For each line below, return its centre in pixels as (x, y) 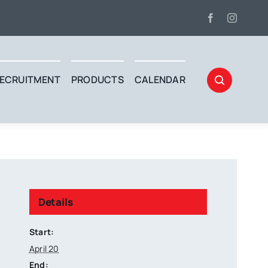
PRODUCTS (97, 80)
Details (55, 202)
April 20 (44, 248)
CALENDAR (160, 80)
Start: (42, 232)
